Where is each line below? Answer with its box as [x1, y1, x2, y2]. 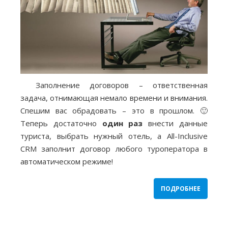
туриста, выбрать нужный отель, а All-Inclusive [20, 131, 208, 141]
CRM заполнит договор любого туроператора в [20, 144, 208, 154]
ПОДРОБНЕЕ [161, 184, 201, 193]
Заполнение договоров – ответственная [36, 80, 208, 91]
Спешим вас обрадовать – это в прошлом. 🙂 [20, 105, 208, 116]
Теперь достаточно [20, 118, 102, 129]
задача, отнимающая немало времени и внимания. [20, 93, 208, 103]
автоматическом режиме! [20, 156, 113, 167]
